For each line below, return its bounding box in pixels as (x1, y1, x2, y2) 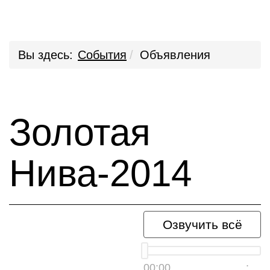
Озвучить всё (162, 218, 242, 231)
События (78, 48, 127, 61)
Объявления (140, 48, 210, 61)
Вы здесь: (18, 48, 73, 61)
